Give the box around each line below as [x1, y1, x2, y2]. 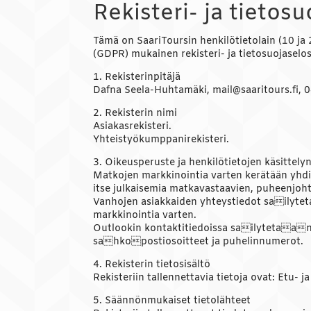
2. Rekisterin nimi [93, 107, 178, 121]
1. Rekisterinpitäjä [93, 71, 181, 85]
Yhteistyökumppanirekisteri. [93, 133, 230, 147]
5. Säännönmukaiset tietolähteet [93, 294, 251, 308]
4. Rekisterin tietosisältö [93, 258, 211, 272]
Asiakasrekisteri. [93, 120, 172, 134]
